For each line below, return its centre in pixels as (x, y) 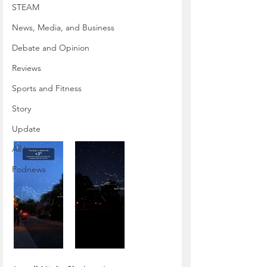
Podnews (29, 169)
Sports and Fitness (47, 88)
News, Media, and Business (63, 27)
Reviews (27, 68)
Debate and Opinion (51, 48)
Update (26, 129)
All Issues (29, 149)
